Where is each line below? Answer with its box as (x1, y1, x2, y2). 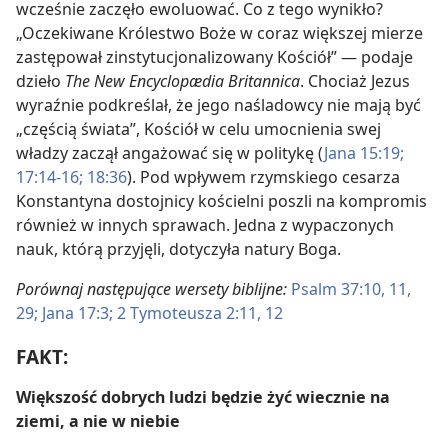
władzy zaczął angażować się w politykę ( (16, 142, 324, 165)
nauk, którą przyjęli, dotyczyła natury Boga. (16, 238, 341, 261)
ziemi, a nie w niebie (16, 409, 180, 432)
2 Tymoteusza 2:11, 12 (113, 302, 283, 325)
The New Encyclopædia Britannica (65, 70, 300, 93)
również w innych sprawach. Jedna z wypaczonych (16, 214, 394, 237)
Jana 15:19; (324, 142, 404, 165)
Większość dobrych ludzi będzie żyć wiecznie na (16, 385, 390, 408)
